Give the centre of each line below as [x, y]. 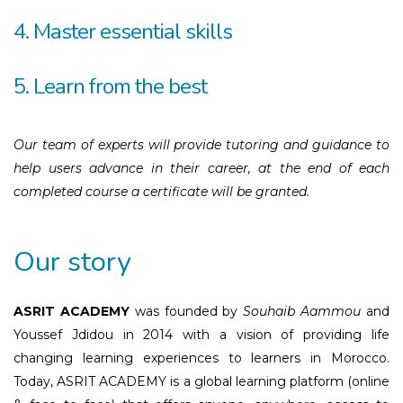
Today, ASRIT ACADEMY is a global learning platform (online [201, 381]
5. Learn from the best [110, 86]
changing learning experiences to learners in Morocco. [201, 358]
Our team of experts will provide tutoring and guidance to [201, 144]
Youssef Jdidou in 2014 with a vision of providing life [201, 334]
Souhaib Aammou [302, 311]
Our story [72, 261]
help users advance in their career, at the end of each [201, 168]
